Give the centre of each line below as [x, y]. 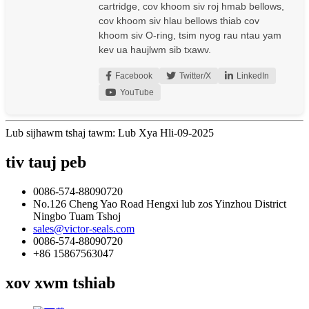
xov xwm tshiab [60, 283]
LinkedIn [253, 76]
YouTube [137, 93]
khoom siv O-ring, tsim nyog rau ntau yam [190, 36]
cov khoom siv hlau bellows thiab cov [179, 21]
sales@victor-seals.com [84, 229]
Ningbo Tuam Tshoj [77, 217]
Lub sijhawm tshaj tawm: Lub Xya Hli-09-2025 [110, 133]
